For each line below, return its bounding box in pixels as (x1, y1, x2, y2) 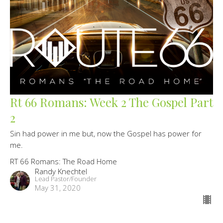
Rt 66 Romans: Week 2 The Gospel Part (10, 94, 213, 111)
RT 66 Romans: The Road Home (10, 156, 117, 167)
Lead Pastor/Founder (35, 174, 97, 184)
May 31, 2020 (35, 183, 81, 193)
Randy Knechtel (35, 166, 87, 177)
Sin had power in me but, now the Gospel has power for (10, 128, 202, 139)
